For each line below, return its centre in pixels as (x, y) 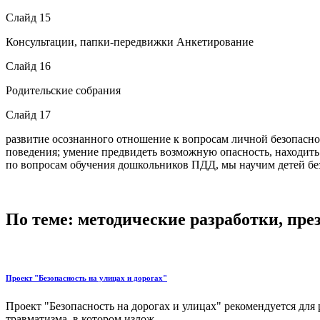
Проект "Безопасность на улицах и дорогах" (86, 278)
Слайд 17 (28, 114)
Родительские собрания (63, 90)
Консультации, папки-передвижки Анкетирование (130, 41)
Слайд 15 (28, 17)
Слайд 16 (28, 66)
